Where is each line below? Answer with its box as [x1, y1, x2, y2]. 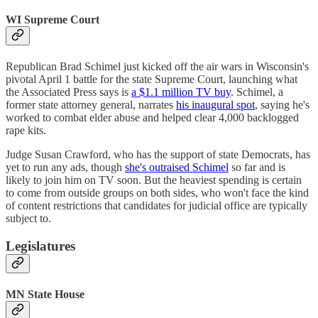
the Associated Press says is [6, 85, 131, 98]
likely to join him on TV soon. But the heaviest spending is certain [6, 173, 302, 186]
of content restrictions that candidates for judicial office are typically [6, 199, 307, 212]
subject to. [6, 212, 51, 224]
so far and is [229, 160, 285, 173]
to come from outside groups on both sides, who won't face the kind [6, 186, 309, 199]
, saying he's [255, 98, 309, 111]
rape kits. [6, 124, 46, 136]
